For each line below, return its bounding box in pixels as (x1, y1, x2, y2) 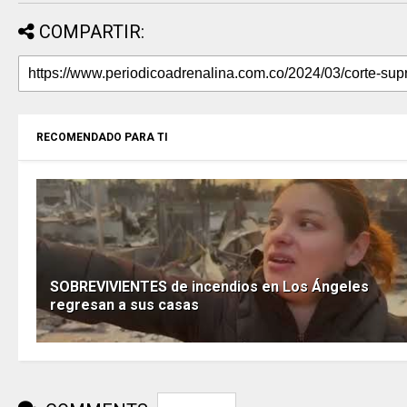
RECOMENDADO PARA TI (36, 131, 168, 144)
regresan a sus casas (50, 296, 199, 313)
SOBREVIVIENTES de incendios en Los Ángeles (50, 278, 369, 295)
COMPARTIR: (39, 21, 144, 43)
